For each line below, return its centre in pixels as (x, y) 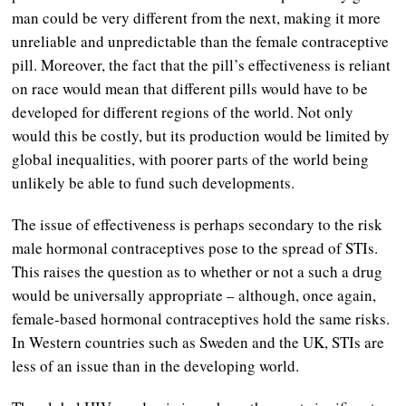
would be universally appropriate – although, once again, (194, 295)
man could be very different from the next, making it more (197, 17)
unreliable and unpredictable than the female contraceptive (201, 41)
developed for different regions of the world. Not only (183, 111)
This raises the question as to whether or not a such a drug (198, 271)
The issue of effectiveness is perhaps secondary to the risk (198, 224)
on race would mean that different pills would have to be (190, 88)
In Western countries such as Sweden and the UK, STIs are (198, 342)
